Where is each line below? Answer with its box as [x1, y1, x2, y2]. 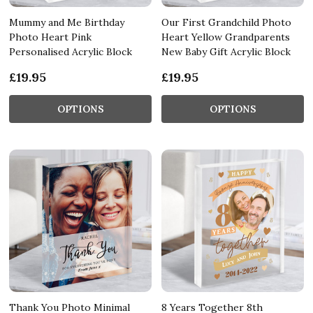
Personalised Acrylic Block [9, 45, 132, 58]
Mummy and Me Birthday [9, 15, 124, 29]
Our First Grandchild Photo [161, 15, 291, 29]
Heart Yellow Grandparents [161, 30, 290, 43]
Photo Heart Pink [9, 30, 92, 43]
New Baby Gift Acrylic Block [161, 45, 291, 58]
